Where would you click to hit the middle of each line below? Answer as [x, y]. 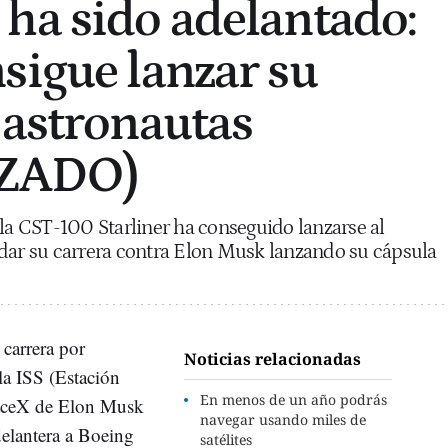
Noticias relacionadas [273, 358]
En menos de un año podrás [294, 399]
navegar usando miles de [283, 419]
